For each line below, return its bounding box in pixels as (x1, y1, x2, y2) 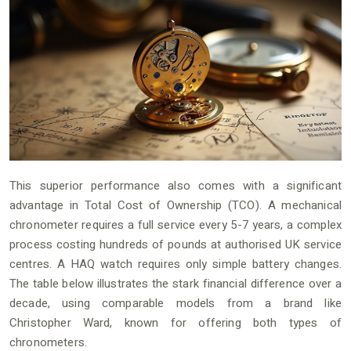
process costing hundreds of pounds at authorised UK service (9, 235, 342, 253)
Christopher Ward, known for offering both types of (9, 313, 342, 331)
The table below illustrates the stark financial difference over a (9, 274, 342, 292)
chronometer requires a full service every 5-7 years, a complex (9, 215, 342, 233)
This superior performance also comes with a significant (9, 176, 342, 194)
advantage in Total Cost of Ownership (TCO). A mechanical (9, 196, 342, 214)
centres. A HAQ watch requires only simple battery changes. (9, 255, 342, 273)
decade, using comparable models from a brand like (9, 294, 342, 312)
